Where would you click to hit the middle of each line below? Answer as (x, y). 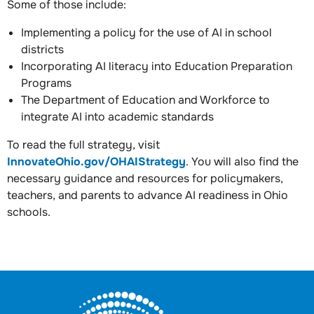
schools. (29, 212)
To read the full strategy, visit (83, 144)
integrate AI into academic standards (117, 116)
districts (42, 49)
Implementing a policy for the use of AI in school (146, 32)
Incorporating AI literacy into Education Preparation (157, 66)
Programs (46, 83)
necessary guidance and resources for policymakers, (145, 178)
